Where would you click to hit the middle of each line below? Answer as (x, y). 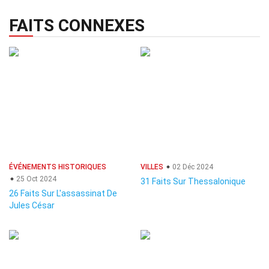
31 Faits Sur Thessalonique (193, 181)
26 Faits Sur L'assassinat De (63, 193)
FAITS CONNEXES (77, 26)
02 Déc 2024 (192, 167)
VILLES (152, 167)
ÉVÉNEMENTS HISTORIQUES (58, 167)
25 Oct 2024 (35, 179)
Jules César (32, 205)
